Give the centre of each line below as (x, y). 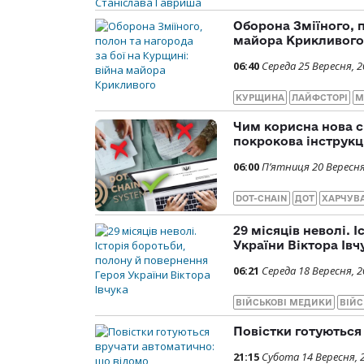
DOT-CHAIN (262, 199)
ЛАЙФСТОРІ (320, 98)
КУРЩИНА (260, 98)
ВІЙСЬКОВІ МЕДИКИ (284, 302)
